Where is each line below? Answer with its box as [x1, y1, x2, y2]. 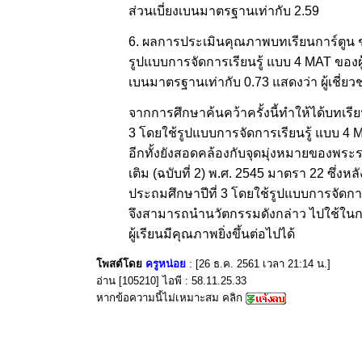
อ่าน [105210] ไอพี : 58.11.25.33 [95, 275, 246, 287]
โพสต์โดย [95, 258, 145, 270]
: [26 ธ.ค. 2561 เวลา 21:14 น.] [188, 258, 330, 270]
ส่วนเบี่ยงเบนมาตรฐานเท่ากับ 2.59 [128, 3, 319, 18]
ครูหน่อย [145, 258, 186, 270]
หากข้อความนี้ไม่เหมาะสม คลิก [95, 292, 246, 304]
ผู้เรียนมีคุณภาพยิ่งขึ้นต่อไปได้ [128, 227, 295, 242]
